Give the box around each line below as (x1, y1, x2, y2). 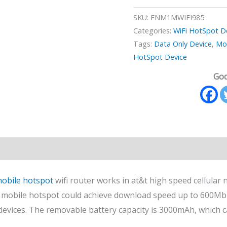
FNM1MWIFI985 (150, 12, 205, 22)
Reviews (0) (13, 143, 56, 155)
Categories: (133, 25, 174, 35)
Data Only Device (154, 39, 212, 49)
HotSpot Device (133, 52, 187, 62)
